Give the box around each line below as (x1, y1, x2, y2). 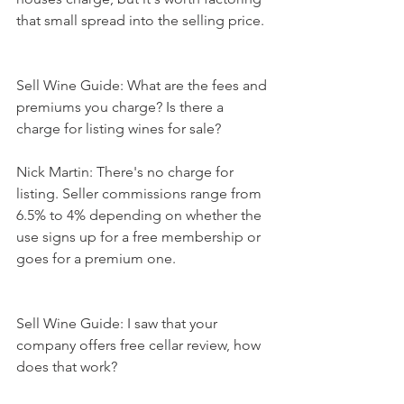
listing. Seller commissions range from (16, 184, 265, 202)
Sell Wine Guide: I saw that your (16, 314, 221, 332)
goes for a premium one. (16, 249, 176, 267)
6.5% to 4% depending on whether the (16, 206, 265, 224)
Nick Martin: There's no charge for (16, 162, 237, 180)
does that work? (16, 357, 117, 375)
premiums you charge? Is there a (16, 97, 227, 115)
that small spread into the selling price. (16, 11, 264, 29)
